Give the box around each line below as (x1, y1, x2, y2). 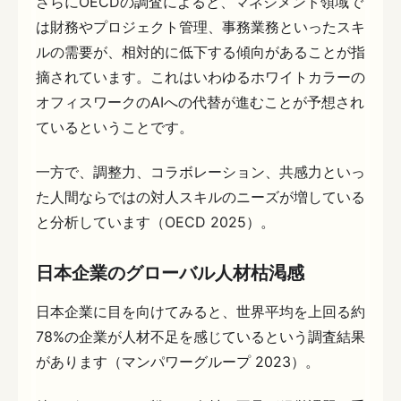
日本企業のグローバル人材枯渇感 (36, 262, 304, 285)
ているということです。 (36, 118, 193, 137)
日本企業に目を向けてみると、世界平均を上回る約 (36, 303, 365, 321)
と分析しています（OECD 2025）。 (36, 213, 275, 232)
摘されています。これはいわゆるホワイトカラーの (36, 68, 365, 87)
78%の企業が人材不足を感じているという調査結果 (36, 328, 365, 346)
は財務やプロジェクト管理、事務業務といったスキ (36, 18, 365, 37)
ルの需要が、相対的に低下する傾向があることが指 (36, 43, 365, 62)
